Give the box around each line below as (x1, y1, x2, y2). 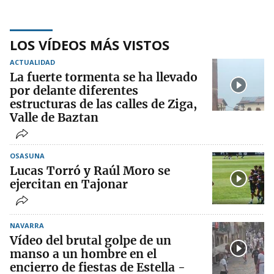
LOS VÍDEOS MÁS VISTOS (10, 35, 169, 54)
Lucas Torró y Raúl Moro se (10, 163, 170, 178)
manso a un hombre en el (10, 246, 157, 261)
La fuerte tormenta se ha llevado (10, 70, 198, 84)
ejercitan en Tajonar (10, 177, 128, 191)
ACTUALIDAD (10, 57, 55, 67)
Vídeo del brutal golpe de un (10, 233, 171, 248)
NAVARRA (10, 221, 44, 230)
